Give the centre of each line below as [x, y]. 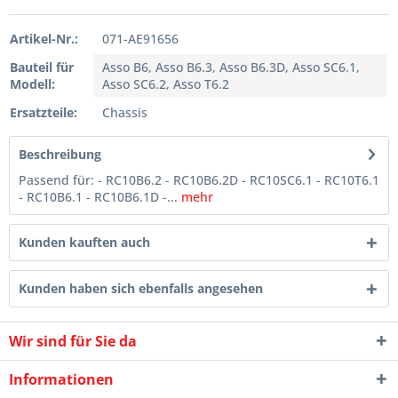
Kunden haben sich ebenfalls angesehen [141, 289]
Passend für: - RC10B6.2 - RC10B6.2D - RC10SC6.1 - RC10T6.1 [199, 180]
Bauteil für [42, 68]
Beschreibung [60, 155]
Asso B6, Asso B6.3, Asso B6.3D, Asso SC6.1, [231, 68]
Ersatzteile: [44, 113]
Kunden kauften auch [84, 243]
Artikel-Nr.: [44, 39]
